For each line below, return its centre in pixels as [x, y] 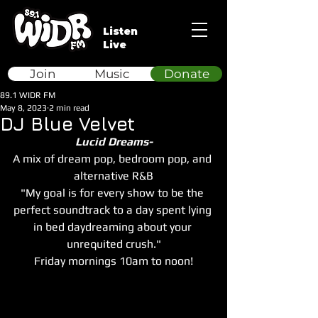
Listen [120, 31]
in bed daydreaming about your [114, 227]
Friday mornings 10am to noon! [114, 261]
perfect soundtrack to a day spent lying [114, 210]
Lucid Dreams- [114, 142]
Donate [186, 74]
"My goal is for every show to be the [114, 193]
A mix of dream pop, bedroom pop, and [114, 159]
